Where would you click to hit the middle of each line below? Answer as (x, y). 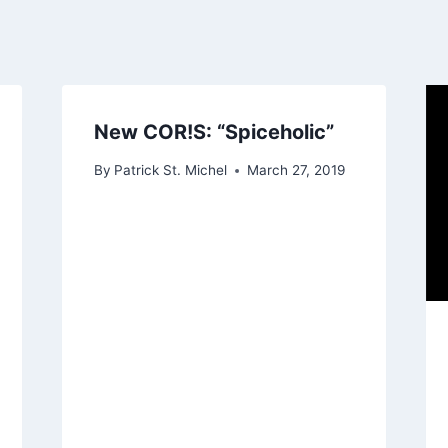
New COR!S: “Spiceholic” (213, 131)
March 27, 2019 (295, 170)
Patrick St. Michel (170, 170)
